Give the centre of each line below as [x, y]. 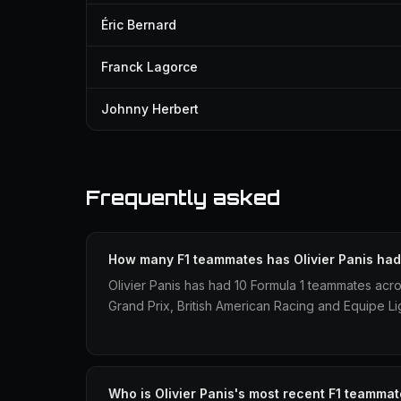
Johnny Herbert [150, 109]
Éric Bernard [139, 25]
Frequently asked [183, 197]
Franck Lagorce [149, 67]
